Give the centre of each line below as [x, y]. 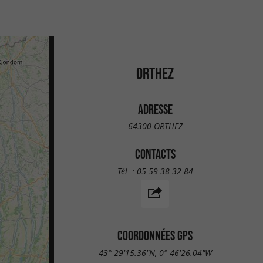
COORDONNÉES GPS [155, 235]
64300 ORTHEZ [155, 126]
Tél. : [127, 171]
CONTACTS [155, 154]
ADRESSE [155, 109]
